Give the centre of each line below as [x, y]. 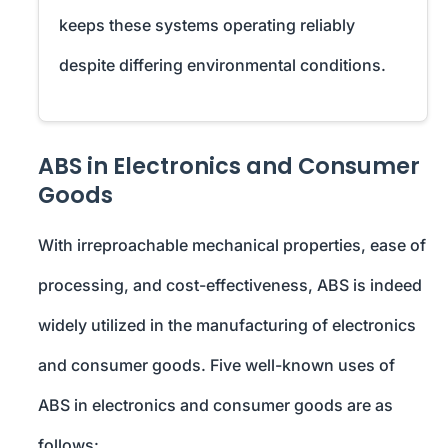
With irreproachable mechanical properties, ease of [232, 245]
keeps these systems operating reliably [207, 25]
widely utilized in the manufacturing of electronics [227, 325]
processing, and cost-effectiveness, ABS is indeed [230, 285]
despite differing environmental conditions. [222, 65]
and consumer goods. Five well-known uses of [216, 365]
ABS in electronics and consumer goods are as [215, 405]
